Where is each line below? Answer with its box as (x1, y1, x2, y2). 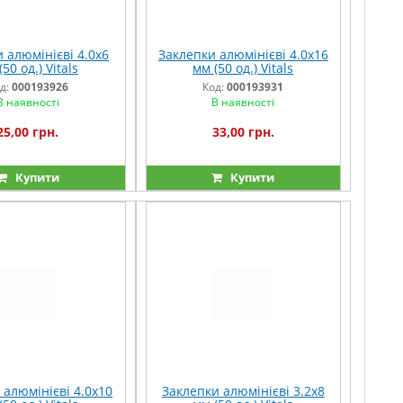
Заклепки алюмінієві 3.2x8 (161, 382, 325, 400)
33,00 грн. (211, 122, 274, 140)
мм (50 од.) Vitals (193, 58, 294, 76)
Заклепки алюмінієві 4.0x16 (157, 45, 328, 63)
